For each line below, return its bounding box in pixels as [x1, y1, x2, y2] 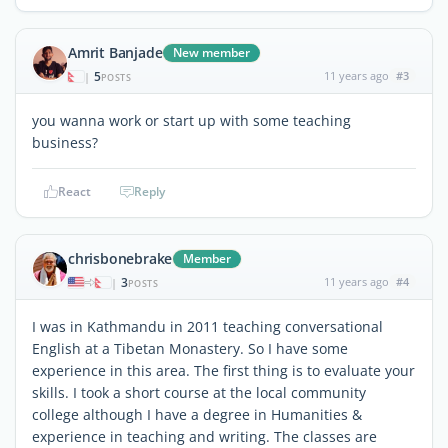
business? [32, 132, 98, 152]
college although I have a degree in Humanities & [32, 404, 362, 424]
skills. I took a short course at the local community [32, 382, 366, 402]
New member [173, 43, 251, 61]
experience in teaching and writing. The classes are [32, 426, 377, 446]
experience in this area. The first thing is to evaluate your [32, 360, 415, 380]
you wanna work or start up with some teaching [32, 110, 351, 130]
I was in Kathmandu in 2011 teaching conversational [32, 316, 383, 336]
